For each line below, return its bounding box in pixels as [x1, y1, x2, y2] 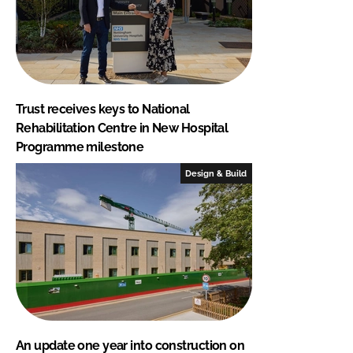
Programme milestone [16, 139, 144, 154]
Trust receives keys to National [16, 101, 190, 117]
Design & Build [185, 168, 247, 178]
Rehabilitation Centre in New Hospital [16, 120, 229, 136]
